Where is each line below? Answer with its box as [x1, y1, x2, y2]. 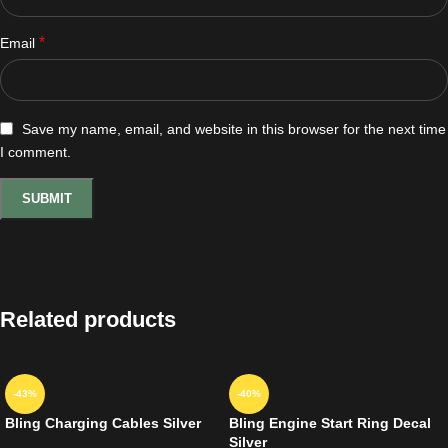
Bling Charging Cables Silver [5, 414, 201, 431]
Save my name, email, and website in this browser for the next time [22, 120, 446, 137]
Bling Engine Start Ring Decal [229, 414, 431, 431]
